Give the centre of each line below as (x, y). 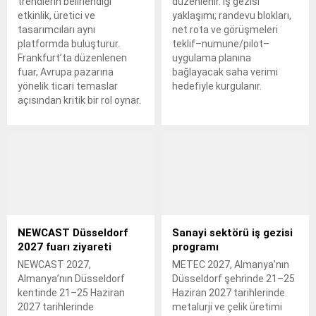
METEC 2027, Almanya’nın (231, 264)
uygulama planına (212, 58)
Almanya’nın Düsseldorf (71, 278)
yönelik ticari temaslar (68, 86)
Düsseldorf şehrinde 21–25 (233, 278)
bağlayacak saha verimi (225, 72)
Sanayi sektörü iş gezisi (232, 232)
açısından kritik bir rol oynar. (79, 101)
